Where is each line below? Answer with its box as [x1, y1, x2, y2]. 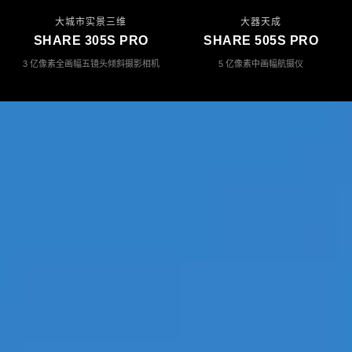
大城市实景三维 [55, 16, 127, 27]
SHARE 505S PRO [203, 33, 319, 47]
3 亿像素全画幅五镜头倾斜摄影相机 [22, 58, 159, 68]
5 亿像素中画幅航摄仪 [218, 58, 304, 68]
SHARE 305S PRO [33, 33, 148, 47]
